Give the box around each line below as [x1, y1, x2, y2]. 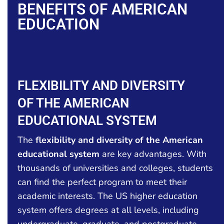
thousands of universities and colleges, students [17, 161, 213, 174]
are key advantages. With [99, 147, 206, 160]
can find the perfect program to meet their [17, 175, 187, 188]
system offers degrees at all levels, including [17, 203, 199, 216]
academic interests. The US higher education [17, 189, 197, 202]
